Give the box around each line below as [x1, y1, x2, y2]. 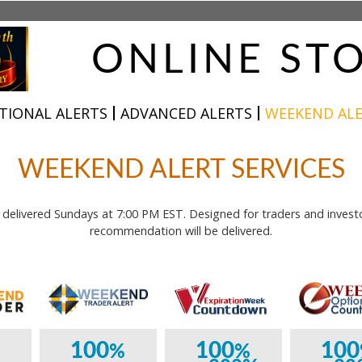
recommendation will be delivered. [90, 223, 272, 238]
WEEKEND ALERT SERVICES [17, 157, 345, 183]
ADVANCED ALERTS [120, 103, 252, 123]
